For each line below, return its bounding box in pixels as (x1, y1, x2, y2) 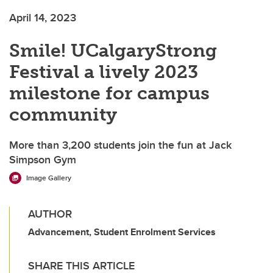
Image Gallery (26, 172, 71, 183)
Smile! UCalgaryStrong (9, 40, 217, 62)
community (9, 104, 117, 126)
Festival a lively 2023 (9, 61, 198, 83)
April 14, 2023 (9, 10, 76, 26)
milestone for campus (9, 82, 210, 105)
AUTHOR (28, 206, 72, 222)
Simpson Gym (9, 152, 76, 168)
